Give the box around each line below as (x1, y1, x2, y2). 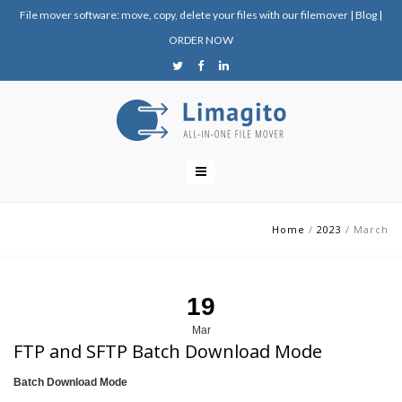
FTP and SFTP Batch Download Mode (13, 339, 322, 363)
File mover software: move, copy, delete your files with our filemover (20, 8, 348, 22)
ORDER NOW (169, 33, 233, 47)
